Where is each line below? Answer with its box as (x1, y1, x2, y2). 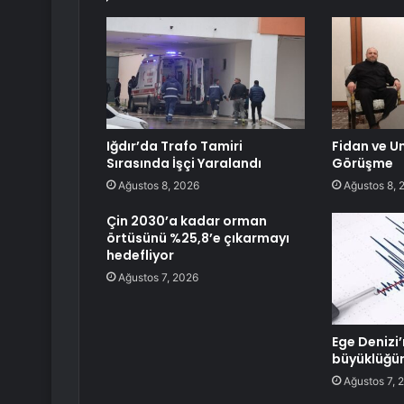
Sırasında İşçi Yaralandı (106, 154, 262, 173)
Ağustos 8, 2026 (118, 179, 199, 193)
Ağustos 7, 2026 (118, 271, 198, 285)
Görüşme (331, 154, 393, 173)
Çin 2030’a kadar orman (106, 212, 267, 231)
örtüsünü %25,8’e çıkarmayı (106, 229, 289, 248)
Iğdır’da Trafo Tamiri (106, 137, 243, 156)
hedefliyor (106, 246, 174, 265)
